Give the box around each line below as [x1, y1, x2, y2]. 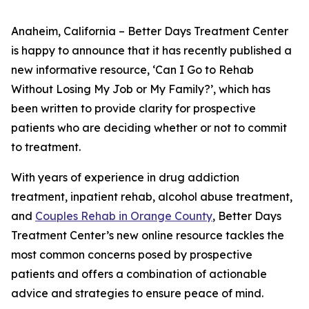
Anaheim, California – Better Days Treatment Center [11, 24, 288, 38]
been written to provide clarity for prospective [11, 101, 256, 115]
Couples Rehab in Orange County [35, 209, 212, 223]
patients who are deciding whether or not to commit [11, 121, 287, 134]
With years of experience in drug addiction [11, 170, 239, 184]
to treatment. [11, 140, 81, 154]
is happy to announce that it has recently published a [11, 43, 292, 57]
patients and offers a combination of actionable [11, 267, 267, 281]
